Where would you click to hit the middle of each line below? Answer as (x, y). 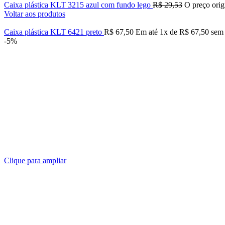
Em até (148, 32)
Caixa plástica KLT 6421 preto (54, 32)
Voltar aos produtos (35, 14)
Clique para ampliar (35, 160)
